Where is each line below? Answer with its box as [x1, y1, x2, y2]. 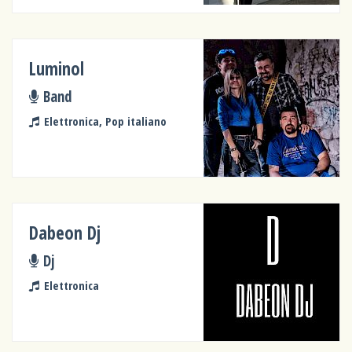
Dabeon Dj [29, 220, 101, 245]
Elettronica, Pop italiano [43, 112, 167, 129]
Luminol [29, 56, 85, 81]
